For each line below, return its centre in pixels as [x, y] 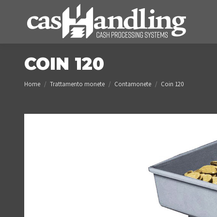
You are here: [43, 80]
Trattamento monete [77, 84]
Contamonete [133, 84]
